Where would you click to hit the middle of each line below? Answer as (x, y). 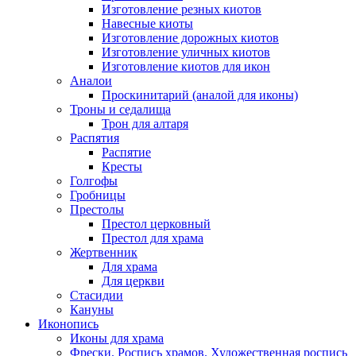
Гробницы (98, 195)
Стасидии (97, 295)
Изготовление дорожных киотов (190, 38)
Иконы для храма (117, 338)
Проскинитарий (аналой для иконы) (200, 95)
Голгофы (94, 181)
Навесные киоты (147, 23)
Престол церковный (156, 224)
